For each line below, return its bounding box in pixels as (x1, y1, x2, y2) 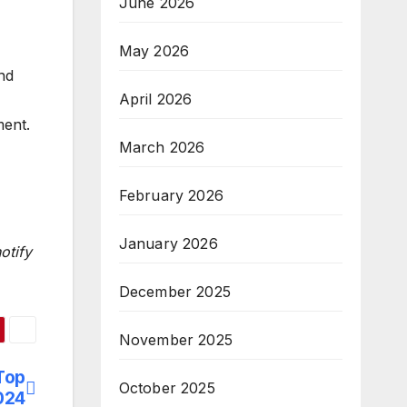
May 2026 (118, 42, 190, 60)
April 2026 (118, 90, 193, 108)
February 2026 (118, 186, 224, 204)
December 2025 (118, 283, 232, 301)
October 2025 (118, 379, 215, 397)
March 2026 (118, 138, 205, 156)
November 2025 (118, 331, 233, 349)
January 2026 (118, 234, 218, 253)
